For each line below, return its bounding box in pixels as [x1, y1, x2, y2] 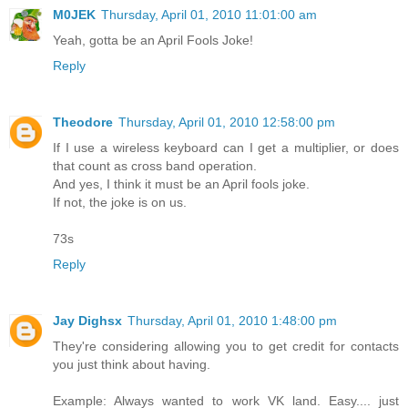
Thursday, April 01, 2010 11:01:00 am [101, 7, 317, 23]
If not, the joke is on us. [53, 195, 187, 210]
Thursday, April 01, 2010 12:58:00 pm [118, 115, 335, 130]
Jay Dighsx [53, 313, 122, 329]
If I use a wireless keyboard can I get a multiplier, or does [53, 140, 399, 156]
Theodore [53, 115, 113, 130]
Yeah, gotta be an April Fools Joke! [53, 33, 253, 48]
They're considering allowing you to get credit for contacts [53, 339, 399, 354]
